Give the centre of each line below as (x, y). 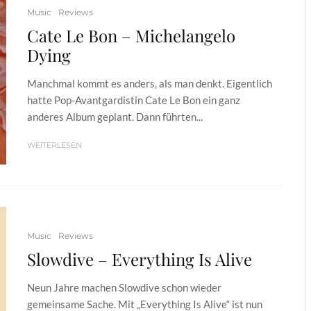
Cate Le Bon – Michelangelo (131, 36)
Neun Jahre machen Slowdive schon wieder (124, 287)
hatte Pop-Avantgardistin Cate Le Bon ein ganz (134, 100)
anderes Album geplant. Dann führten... (115, 117)
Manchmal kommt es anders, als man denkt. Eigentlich (150, 84)
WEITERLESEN (54, 145)
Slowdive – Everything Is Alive (140, 259)
